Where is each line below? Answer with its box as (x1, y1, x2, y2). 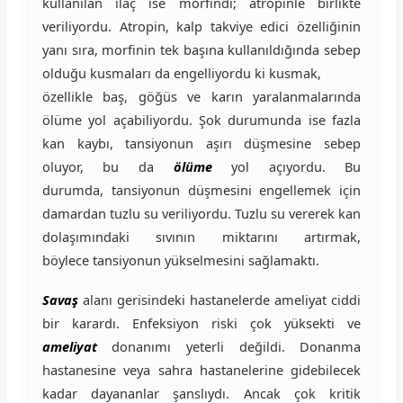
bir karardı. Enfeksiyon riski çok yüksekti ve (41, 313, 362, 332)
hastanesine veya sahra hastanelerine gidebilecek (41, 360, 362, 379)
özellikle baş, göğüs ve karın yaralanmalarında (41, 86, 362, 105)
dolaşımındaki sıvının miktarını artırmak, (41, 227, 362, 246)
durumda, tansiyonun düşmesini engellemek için (41, 180, 362, 199)
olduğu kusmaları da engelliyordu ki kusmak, (41, 63, 321, 82)
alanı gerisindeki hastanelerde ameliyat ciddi (82, 290, 362, 309)
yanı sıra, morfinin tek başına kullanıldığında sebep (41, 40, 362, 58)
